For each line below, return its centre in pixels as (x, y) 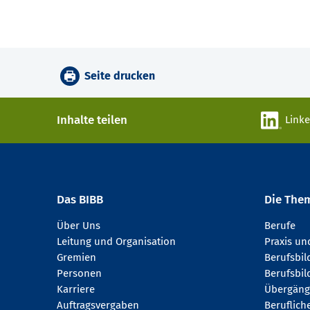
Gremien (76, 258)
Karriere (76, 290)
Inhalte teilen (92, 120)
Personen (79, 274)
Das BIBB (80, 200)
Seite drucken (120, 76)
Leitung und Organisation (116, 242)
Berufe (280, 226)
